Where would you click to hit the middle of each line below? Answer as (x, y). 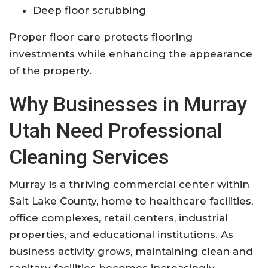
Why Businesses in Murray (128, 104)
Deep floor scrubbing (89, 10)
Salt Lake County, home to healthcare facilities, (131, 201)
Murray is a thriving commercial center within (129, 184)
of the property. (50, 70)
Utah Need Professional (115, 130)
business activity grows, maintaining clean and (131, 251)
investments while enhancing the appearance (131, 54)
